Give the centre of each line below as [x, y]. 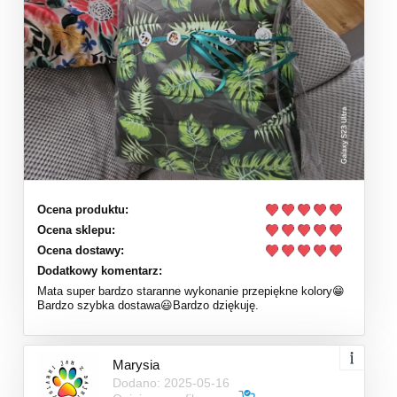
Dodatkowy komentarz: [100, 271]
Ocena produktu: [83, 210]
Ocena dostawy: [81, 251]
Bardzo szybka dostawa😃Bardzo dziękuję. [148, 306]
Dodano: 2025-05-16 [171, 383]
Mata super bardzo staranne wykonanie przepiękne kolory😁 [191, 292]
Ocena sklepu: [76, 230]
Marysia [136, 365]
